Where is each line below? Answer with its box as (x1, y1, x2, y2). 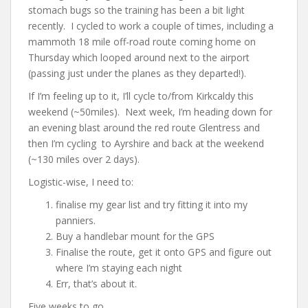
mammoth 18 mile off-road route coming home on (28, 35, 256, 48)
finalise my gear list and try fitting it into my (56, 198, 247, 211)
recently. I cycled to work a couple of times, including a (28, 19, 274, 32)
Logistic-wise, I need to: (28, 175, 133, 188)
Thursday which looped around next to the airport (28, 51, 250, 64)
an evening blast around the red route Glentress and (28, 121, 260, 134)
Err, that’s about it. (56, 277, 137, 290)
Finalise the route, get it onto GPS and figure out (56, 245, 272, 258)
